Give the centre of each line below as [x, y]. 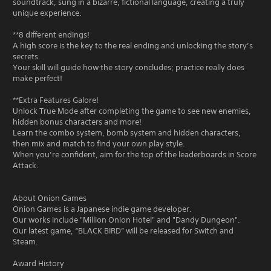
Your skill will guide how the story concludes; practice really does [129, 67]
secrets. [27, 57]
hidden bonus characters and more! [77, 122]
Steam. [25, 242]
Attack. [26, 165]
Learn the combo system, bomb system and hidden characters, [127, 133]
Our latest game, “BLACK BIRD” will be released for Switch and [123, 231]
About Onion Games [50, 198]
